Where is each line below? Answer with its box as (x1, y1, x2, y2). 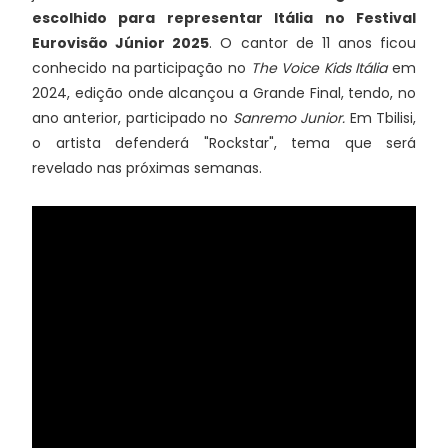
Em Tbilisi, (345, 107, 417, 128)
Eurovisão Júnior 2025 (32, 32, 210, 53)
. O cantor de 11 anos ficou (209, 32, 416, 53)
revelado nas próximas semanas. (32, 157, 262, 178)
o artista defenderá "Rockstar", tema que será (32, 132, 416, 153)
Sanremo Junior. (232, 107, 346, 128)
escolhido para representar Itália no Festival (32, 7, 416, 28)
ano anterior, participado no (32, 107, 233, 128)
